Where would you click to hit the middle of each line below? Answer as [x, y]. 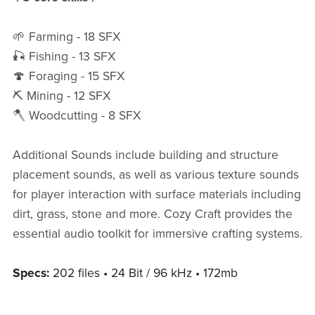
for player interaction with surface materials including [156, 195]
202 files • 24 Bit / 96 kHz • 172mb [143, 274]
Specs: [31, 274]
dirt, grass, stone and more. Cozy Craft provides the [152, 214]
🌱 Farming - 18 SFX [66, 37]
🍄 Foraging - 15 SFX [68, 77]
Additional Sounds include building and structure [145, 155]
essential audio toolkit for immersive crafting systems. [157, 234]
